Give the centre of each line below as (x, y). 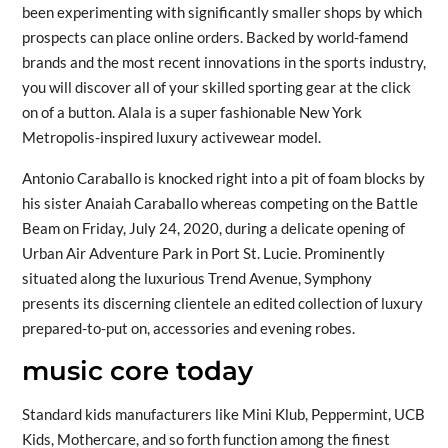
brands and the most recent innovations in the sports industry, (223, 61)
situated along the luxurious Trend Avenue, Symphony (196, 277)
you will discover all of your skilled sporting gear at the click (216, 86)
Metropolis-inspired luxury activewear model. (171, 136)
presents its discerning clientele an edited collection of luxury (222, 302)
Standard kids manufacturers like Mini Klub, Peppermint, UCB (223, 413)
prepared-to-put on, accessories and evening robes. (188, 327)
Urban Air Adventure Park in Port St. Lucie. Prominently (203, 252)
